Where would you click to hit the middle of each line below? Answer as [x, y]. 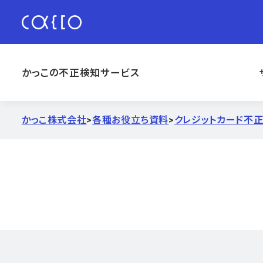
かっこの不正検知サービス [80, 73]
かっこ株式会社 [54, 120]
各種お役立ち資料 [131, 120]
